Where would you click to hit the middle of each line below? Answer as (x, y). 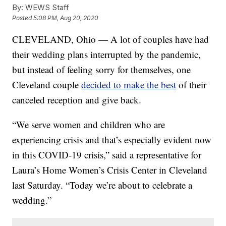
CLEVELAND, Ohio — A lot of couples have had (111, 39)
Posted (23, 18)
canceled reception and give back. (77, 100)
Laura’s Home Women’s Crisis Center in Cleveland (110, 170)
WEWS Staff (46, 8)
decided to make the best (129, 85)
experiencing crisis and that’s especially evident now (112, 140)
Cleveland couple (47, 85)
